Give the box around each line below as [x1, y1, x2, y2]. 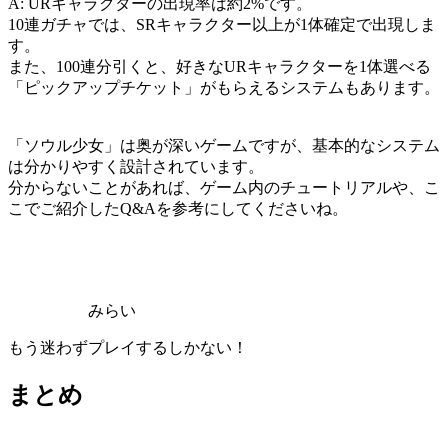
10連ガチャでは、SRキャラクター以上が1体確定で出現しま [8, 15, 436, 33]
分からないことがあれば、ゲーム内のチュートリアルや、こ [8, 178, 440, 196]
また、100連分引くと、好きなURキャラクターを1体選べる [8, 57, 431, 75]
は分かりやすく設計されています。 [8, 157, 264, 175]
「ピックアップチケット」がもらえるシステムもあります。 [8, 78, 440, 96]
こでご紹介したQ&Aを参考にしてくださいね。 [8, 199, 348, 217]
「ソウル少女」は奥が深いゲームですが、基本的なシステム [8, 136, 440, 154]
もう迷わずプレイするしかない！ [8, 338, 248, 356]
